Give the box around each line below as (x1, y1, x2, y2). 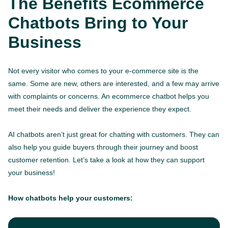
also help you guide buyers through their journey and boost (8, 143, 198, 152)
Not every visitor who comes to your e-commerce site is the (8, 67, 198, 75)
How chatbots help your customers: (8, 194, 133, 203)
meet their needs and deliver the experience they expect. (8, 105, 191, 113)
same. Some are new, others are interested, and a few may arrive (8, 79, 219, 88)
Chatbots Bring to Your (8, 14, 188, 33)
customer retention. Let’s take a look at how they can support (8, 156, 205, 164)
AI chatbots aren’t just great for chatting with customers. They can (8, 130, 219, 139)
